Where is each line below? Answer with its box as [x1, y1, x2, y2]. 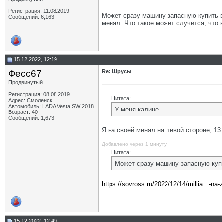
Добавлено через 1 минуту [102, 141, 166, 147]
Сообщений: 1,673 [8, 115, 54, 121]
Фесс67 [8, 68, 42, 79]
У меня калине [115, 106, 159, 113]
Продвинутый [8, 79, 43, 85]
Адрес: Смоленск [8, 97, 52, 103]
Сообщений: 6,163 [8, 14, 54, 20]
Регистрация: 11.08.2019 [8, 8, 69, 14]
